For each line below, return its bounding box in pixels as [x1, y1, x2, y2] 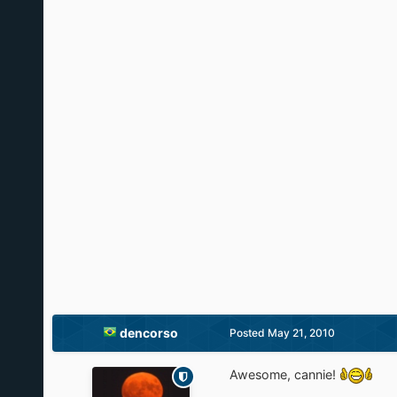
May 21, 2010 [267, 326, 335, 340]
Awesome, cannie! [229, 367, 339, 383]
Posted [229, 326, 268, 340]
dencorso [120, 325, 179, 341]
